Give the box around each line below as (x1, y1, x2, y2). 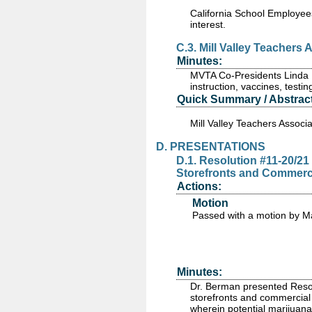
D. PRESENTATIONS (156, 141, 265, 153)
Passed (192, 210, 225, 221)
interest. (190, 19, 226, 30)
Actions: (177, 180, 221, 192)
